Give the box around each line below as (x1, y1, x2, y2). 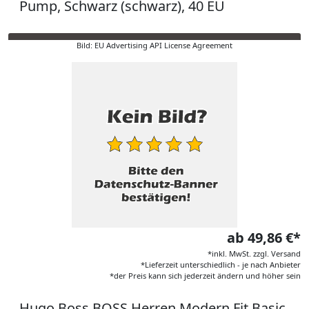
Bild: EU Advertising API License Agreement (77, 40, 232, 50)
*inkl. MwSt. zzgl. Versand (208, 248, 301, 259)
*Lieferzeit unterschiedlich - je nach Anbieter (141, 259, 301, 270)
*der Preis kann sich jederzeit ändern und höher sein (110, 270, 301, 281)
